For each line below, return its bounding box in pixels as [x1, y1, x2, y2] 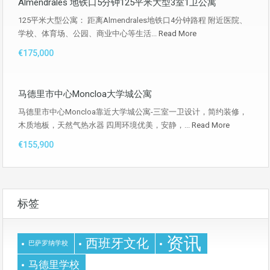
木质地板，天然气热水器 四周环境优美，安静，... [18, 121, 192, 130]
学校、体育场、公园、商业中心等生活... [18, 29, 159, 38]
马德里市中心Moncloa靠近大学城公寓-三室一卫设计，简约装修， [18, 107, 247, 116]
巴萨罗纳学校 [28, 239, 68, 247]
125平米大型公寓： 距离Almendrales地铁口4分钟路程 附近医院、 [18, 16, 247, 25]
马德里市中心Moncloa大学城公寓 [18, 89, 152, 99]
